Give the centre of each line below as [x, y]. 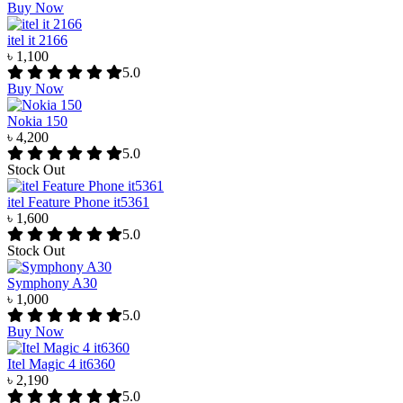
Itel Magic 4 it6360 [61, 364]
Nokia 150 [37, 121]
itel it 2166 [37, 40]
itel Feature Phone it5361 [78, 202]
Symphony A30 [52, 283]
